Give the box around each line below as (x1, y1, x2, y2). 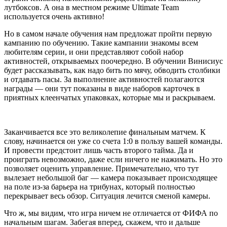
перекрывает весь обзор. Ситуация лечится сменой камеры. (4, 192, 210, 201)
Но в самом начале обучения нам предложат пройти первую (4, 29, 212, 39)
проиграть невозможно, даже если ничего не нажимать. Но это (4, 155, 222, 164)
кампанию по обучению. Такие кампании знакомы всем (4, 39, 198, 48)
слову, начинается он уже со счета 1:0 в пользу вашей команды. (4, 137, 222, 146)
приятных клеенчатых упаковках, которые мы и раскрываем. (4, 93, 215, 102)
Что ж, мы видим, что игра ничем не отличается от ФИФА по (4, 209, 218, 218)
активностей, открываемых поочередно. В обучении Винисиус (4, 57, 223, 66)
